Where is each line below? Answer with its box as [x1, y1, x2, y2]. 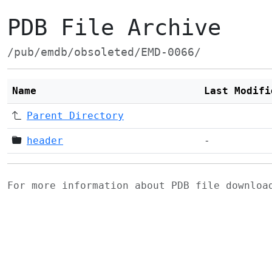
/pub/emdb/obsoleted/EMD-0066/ [7, 46, 201, 58]
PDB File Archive [7, 15, 221, 41]
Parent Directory [27, 110, 124, 121]
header [27, 135, 63, 146]
